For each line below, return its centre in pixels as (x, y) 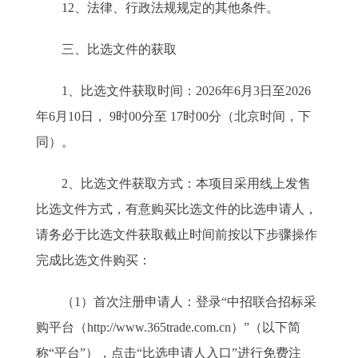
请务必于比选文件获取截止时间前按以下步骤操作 (177, 235)
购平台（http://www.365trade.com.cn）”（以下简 (168, 327)
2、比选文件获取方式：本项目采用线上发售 (173, 183)
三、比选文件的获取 (106, 49)
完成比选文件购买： (93, 260)
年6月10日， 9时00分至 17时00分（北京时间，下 (173, 116)
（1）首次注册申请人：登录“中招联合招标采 (176, 302)
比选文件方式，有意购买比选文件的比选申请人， (177, 209)
